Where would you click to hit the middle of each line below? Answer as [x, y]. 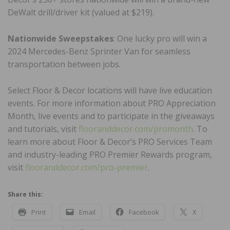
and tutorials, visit [43, 129]
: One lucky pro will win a [160, 39]
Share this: [25, 195]
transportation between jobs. [64, 64]
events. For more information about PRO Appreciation [112, 103]
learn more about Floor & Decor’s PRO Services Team [110, 142]
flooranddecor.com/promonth [136, 129]
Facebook [144, 212]
